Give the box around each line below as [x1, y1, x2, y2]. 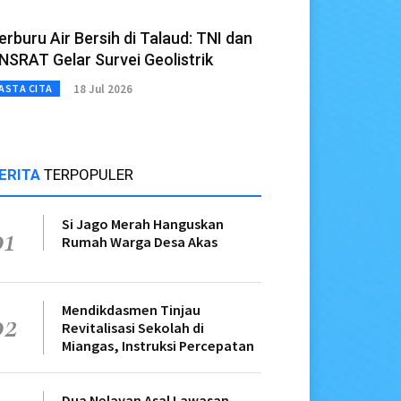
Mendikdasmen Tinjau [62, 301, 200, 320]
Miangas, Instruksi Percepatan [62, 337, 254, 355]
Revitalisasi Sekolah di [62, 319, 204, 337]
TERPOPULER [44, 166, 133, 184]
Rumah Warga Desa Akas [62, 233, 218, 252]
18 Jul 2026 [73, 81, 132, 97]
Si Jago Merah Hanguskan [62, 215, 224, 234]
